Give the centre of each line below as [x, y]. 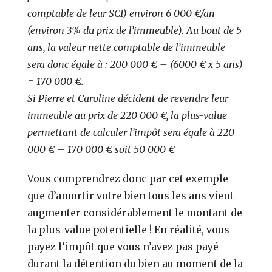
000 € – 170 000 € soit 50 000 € [101, 149]
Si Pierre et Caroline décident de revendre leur [128, 98]
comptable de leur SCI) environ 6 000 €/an [121, 13]
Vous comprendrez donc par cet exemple [128, 178]
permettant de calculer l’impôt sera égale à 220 [131, 132]
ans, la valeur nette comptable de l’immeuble [127, 47]
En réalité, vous [192, 229]
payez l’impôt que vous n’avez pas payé [123, 246]
